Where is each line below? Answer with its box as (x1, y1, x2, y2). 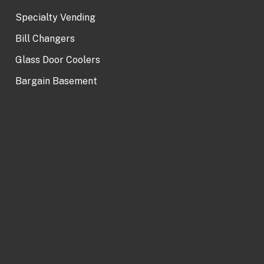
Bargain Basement (15, 75, 97, 87)
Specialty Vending (15, 11, 95, 23)
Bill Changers (15, 32, 75, 44)
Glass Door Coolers (15, 54, 100, 65)
